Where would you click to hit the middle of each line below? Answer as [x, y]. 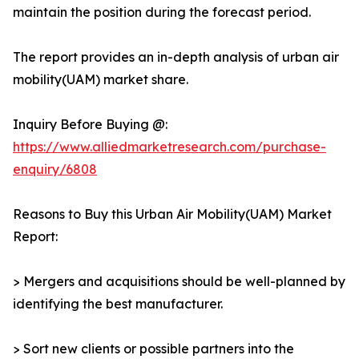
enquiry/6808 [55, 169]
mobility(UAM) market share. [101, 80]
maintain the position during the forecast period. [162, 12]
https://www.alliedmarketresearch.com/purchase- [169, 147]
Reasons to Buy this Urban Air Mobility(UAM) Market [172, 214]
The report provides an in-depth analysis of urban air [176, 57]
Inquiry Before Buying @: [90, 125]
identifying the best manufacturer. [118, 304]
